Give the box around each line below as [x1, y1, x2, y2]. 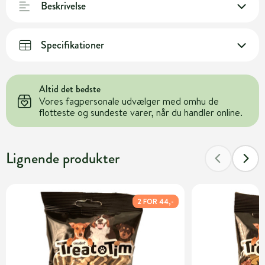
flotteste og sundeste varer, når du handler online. [39, 106, 243, 119]
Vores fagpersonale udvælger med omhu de [39, 95, 219, 108]
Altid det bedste [39, 82, 101, 96]
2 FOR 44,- [137, 196, 174, 206]
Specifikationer [41, 37, 104, 53]
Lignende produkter [6, 147, 119, 169]
